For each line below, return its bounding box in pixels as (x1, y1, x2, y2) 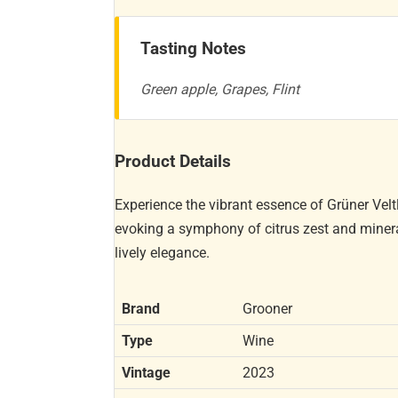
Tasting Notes (140, 37, 247, 59)
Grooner (243, 299, 293, 317)
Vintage (122, 363, 171, 381)
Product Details (115, 152, 232, 172)
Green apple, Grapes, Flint (140, 81, 300, 99)
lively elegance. (115, 243, 211, 261)
